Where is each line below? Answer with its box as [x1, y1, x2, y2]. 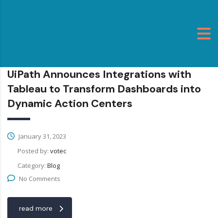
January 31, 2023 [17, 132, 66, 141]
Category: [18, 161, 47, 170]
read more [19, 204, 53, 213]
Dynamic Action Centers [7, 96, 132, 111]
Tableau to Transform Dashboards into [7, 82, 201, 96]
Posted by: [18, 146, 50, 156]
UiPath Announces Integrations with [7, 67, 191, 82]
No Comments [19, 174, 60, 183]
